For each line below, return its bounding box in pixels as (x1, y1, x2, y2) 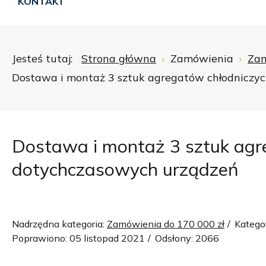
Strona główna (81, 52, 156, 65)
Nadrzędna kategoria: (12, 218, 107, 230)
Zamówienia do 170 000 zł (107, 218, 224, 230)
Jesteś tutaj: (12, 52, 78, 65)
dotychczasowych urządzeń (12, 158, 239, 180)
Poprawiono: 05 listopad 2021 (12, 232, 145, 244)
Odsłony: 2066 (155, 232, 219, 244)
